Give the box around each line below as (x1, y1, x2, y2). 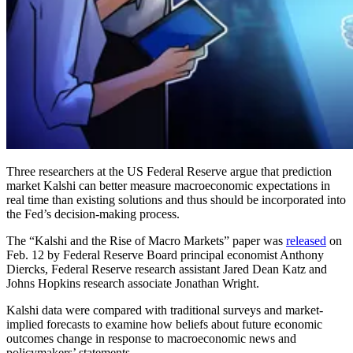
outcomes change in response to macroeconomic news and (6, 331, 296, 345)
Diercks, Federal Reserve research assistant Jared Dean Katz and (6, 262, 327, 276)
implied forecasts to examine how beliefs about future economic (6, 317, 322, 331)
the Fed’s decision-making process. (6, 206, 180, 221)
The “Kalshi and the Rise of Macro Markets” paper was (6, 233, 286, 247)
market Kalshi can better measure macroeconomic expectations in (6, 178, 330, 192)
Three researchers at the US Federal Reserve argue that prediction (6, 164, 332, 178)
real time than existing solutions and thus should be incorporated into (6, 192, 346, 206)
